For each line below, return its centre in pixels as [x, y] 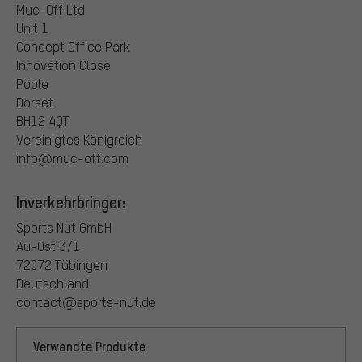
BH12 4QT [43, 121]
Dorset [35, 103]
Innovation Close [63, 65]
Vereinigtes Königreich [79, 140]
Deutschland [53, 284]
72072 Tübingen [62, 265]
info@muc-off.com [72, 158]
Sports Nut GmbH [64, 228]
